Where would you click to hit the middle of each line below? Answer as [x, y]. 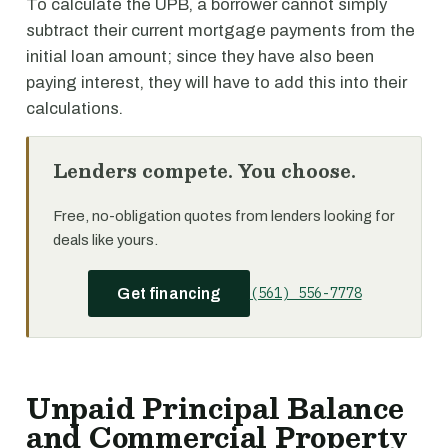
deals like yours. [105, 240]
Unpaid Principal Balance [215, 408]
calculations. [74, 108]
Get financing [169, 293]
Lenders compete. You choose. [204, 171]
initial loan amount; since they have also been [200, 56]
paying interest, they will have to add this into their [216, 82]
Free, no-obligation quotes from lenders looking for [224, 216]
